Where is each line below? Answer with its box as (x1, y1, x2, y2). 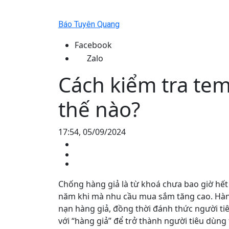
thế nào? (58, 95, 140, 123)
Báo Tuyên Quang (58, 19, 120, 29)
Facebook (75, 39, 112, 51)
